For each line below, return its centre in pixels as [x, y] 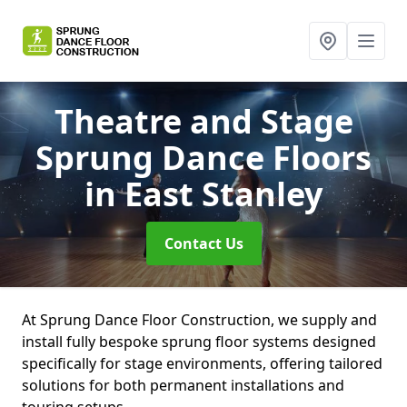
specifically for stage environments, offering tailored [202, 363]
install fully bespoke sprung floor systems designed [199, 342]
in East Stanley [203, 194]
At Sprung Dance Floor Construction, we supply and [199, 320]
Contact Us [203, 243]
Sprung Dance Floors [203, 158]
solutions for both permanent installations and [183, 385]
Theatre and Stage [203, 121]
